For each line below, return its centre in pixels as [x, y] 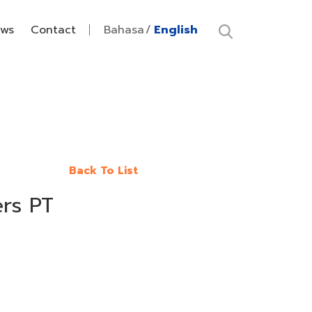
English [176, 30]
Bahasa [124, 30]
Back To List [103, 171]
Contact [53, 30]
